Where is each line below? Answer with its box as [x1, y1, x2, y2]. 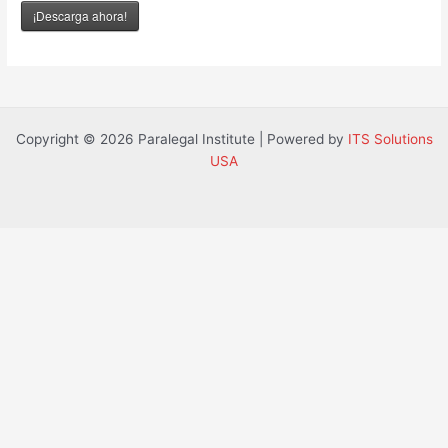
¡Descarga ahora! [33, 6, 128, 24]
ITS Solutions [347, 131, 433, 148]
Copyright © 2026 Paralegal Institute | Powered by [15, 131, 348, 148]
